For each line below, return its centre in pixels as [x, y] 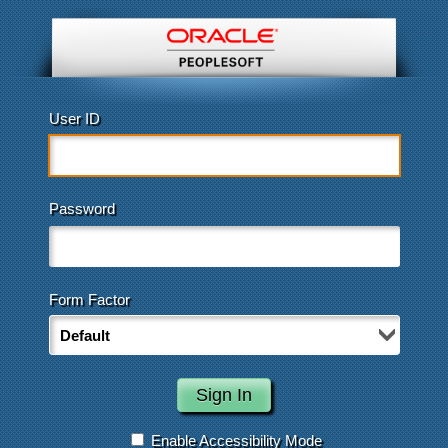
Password [81, 209]
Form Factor [89, 299]
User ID [74, 118]
